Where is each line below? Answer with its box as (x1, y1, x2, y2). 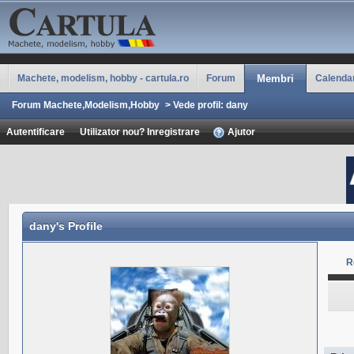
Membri (257, 73, 294, 85)
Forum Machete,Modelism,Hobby (12, 100, 160, 110)
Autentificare (6, 126, 65, 137)
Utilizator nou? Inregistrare (80, 126, 200, 137)
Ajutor (225, 126, 255, 137)
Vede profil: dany (171, 100, 248, 110)
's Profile (56, 220, 103, 232)
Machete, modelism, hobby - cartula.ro (17, 73, 189, 83)
